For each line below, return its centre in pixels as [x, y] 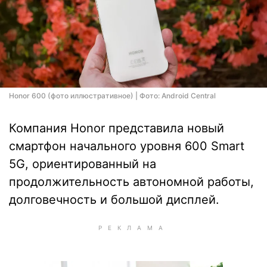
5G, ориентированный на [83, 164]
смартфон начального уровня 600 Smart [127, 146]
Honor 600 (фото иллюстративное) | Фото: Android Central [112, 96]
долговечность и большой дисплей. [114, 200]
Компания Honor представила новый [117, 128]
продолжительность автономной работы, [131, 182]
